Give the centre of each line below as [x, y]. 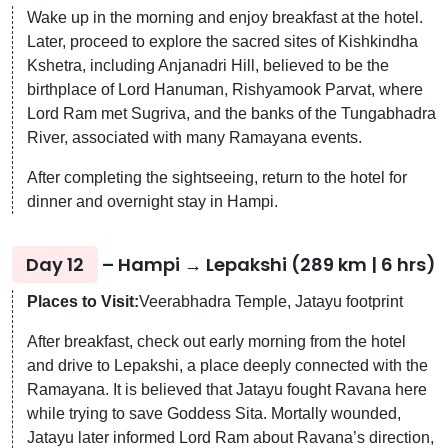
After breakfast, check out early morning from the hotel [216, 341]
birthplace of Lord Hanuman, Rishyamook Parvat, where [225, 89]
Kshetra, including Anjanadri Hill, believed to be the [208, 65]
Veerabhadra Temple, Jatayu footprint [271, 301]
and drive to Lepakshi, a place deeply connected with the [227, 365]
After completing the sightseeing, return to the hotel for [217, 177]
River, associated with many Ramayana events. [194, 137]
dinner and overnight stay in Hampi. [152, 201]
